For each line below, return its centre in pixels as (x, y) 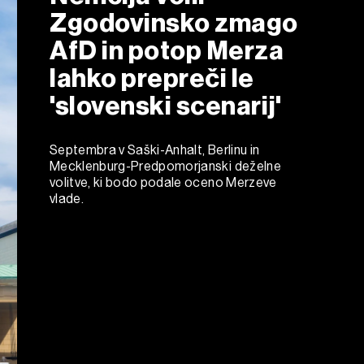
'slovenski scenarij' (166, 105)
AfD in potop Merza (167, 50)
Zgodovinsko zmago (174, 22)
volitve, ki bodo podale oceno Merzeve (163, 182)
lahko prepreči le (152, 78)
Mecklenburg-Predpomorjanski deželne (165, 166)
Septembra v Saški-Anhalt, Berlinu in (155, 149)
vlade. (67, 198)
